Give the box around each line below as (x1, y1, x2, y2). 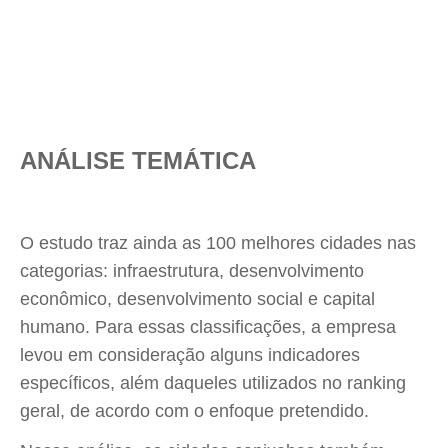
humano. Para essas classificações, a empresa (20, 317, 396, 337)
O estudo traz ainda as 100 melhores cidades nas (20, 233, 416, 253)
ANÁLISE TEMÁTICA (20, 147, 256, 174)
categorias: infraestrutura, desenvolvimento (20, 261, 364, 281)
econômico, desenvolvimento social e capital (20, 289, 375, 309)
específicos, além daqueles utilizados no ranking (20, 373, 406, 393)
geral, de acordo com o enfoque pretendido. (20, 401, 369, 421)
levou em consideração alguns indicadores (20, 345, 360, 365)
